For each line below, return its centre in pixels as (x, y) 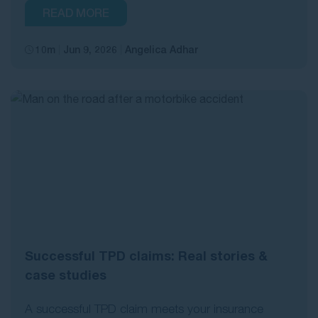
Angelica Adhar (161, 50)
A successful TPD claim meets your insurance (144, 309)
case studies (66, 275)
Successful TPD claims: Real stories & (146, 256)
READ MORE (76, 13)
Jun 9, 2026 (90, 50)
